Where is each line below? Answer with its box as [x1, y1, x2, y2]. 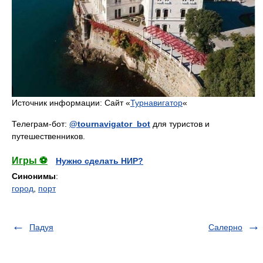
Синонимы [12, 171, 56, 181]
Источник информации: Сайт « [12, 97, 130, 107]
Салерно [208, 222, 242, 232]
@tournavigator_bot [69, 119, 150, 129]
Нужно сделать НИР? [56, 156, 143, 166]
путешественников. [12, 131, 85, 141]
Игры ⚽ [12, 155, 48, 166]
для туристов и [150, 119, 210, 129]
